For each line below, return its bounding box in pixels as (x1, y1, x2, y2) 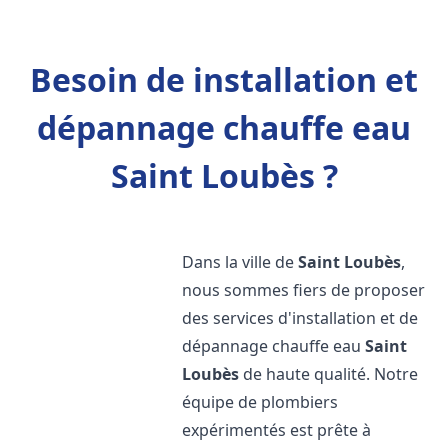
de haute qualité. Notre (239, 363, 419, 385)
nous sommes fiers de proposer (182, 279, 426, 301)
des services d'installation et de (182, 307, 419, 329)
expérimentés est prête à (182, 419, 372, 441)
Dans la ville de (182, 251, 299, 273)
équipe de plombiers (182, 391, 339, 413)
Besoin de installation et (30, 58, 418, 101)
